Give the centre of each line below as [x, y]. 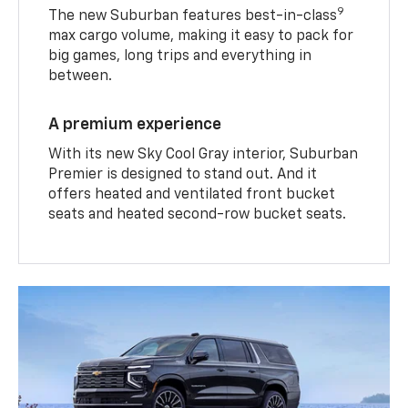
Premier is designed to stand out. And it [183, 174]
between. [81, 76]
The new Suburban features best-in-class [193, 16]
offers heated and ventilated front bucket [192, 194]
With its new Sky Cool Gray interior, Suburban [204, 154]
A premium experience [135, 124]
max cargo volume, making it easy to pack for [201, 36]
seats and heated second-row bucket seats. [198, 214]
